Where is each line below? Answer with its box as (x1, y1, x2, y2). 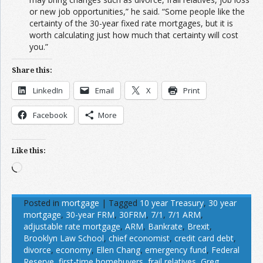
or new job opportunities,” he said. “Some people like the (29, 5, 245, 17)
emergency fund (145, 244, 207, 255)
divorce (23, 244, 51, 255)
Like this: (12, 145, 46, 156)
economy (56, 244, 92, 255)
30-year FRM (66, 208, 114, 220)
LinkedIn (33, 85, 63, 96)
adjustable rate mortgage (23, 220, 120, 232)
